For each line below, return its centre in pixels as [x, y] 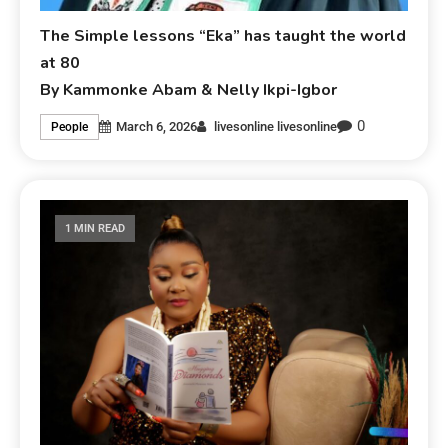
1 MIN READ [95, 229]
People [70, 126]
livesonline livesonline [276, 126]
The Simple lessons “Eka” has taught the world [223, 36]
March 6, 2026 [157, 126]
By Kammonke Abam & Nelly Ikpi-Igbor [189, 90]
